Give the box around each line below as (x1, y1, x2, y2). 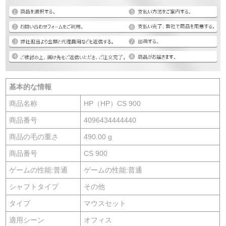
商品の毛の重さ (9, 132, 59, 141)
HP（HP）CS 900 (84, 99, 141, 107)
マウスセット (84, 199, 127, 207)
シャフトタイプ (9, 182, 59, 191)
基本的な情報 (9, 82, 52, 91)
